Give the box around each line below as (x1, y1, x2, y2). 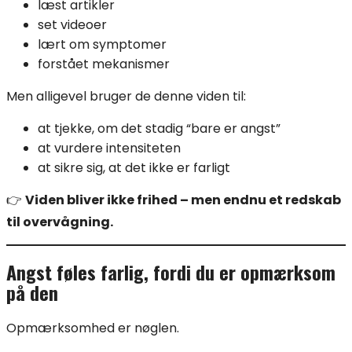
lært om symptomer (38, 35, 167, 54)
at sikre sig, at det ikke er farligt (38, 159, 230, 178)
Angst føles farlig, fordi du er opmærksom (6, 258, 335, 287)
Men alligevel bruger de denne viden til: (6, 87, 246, 106)
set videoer (38, 16, 107, 35)
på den (6, 278, 58, 307)
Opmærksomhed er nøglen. (6, 319, 179, 338)
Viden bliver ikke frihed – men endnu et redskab (25, 191, 341, 210)
